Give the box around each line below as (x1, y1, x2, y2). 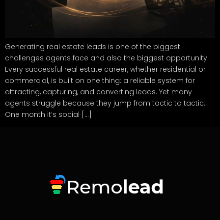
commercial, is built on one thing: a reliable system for (5, 76, 195, 86)
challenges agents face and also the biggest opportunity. (5, 53, 209, 63)
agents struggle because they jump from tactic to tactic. (5, 98, 205, 109)
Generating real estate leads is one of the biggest (5, 42, 180, 52)
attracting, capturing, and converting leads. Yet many (5, 87, 192, 97)
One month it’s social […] (5, 110, 92, 120)
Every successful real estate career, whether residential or (5, 64, 206, 75)
